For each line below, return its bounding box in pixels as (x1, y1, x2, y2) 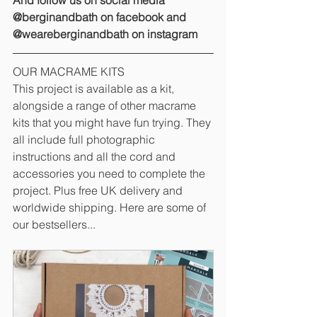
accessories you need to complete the (13, 166, 208, 181)
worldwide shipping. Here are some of (13, 200, 209, 215)
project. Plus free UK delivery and (13, 183, 185, 198)
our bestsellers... (13, 217, 96, 232)
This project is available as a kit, (13, 81, 177, 96)
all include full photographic (13, 132, 158, 147)
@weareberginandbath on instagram (13, 27, 197, 42)
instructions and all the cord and (13, 149, 178, 164)
